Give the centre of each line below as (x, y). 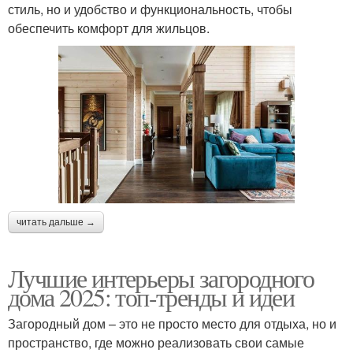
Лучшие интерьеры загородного (161, 277)
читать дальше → (56, 222)
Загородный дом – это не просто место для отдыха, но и (172, 323)
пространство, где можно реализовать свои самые (156, 342)
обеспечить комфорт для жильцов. (109, 28)
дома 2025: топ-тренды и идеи (151, 296)
